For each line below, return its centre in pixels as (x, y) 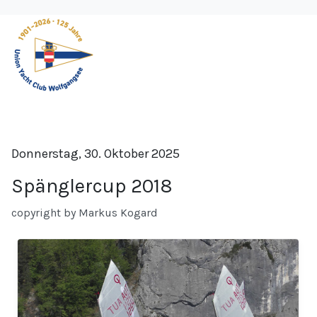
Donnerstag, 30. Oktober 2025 (96, 154)
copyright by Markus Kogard (85, 213)
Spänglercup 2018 (92, 186)
